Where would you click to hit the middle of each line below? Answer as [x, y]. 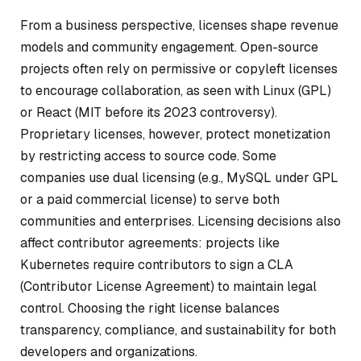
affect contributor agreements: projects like [150, 243]
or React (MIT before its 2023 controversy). [149, 112]
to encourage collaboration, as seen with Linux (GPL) [176, 90]
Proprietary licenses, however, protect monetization [175, 134]
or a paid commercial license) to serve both [150, 199]
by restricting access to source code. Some [148, 156]
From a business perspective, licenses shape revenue [179, 25]
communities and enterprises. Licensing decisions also [180, 221]
